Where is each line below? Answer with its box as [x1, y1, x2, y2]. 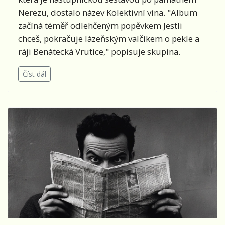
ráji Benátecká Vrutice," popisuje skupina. [18, 46, 182, 58]
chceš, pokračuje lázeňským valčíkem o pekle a [18, 33, 199, 45]
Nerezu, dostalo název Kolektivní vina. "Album [18, 7, 197, 19]
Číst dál [23, 69, 46, 79]
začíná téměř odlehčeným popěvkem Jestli [18, 20, 182, 32]
